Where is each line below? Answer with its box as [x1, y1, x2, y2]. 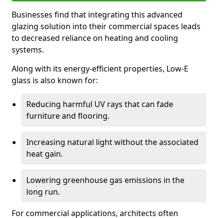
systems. [12, 44, 44, 55]
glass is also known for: [12, 75, 98, 86]
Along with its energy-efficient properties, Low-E [12, 63, 188, 74]
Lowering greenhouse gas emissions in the [26, 175, 184, 185]
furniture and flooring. [26, 110, 109, 121]
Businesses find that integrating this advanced [12, 9, 182, 20]
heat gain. [26, 148, 63, 159]
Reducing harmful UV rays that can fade [26, 99, 173, 109]
